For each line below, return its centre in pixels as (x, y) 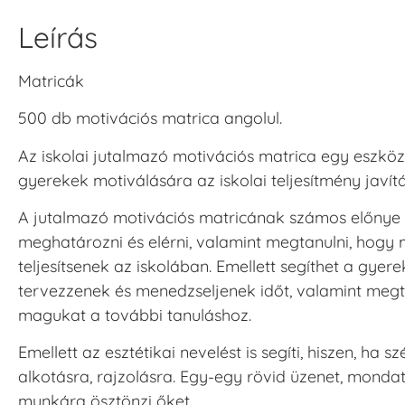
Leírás (58, 37)
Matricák (51, 80)
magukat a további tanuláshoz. (135, 315)
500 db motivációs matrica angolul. (150, 118)
